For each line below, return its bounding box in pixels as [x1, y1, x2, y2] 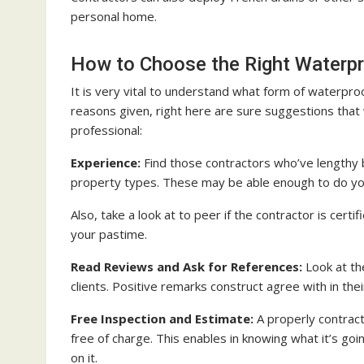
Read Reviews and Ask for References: [71, 258, 302, 275]
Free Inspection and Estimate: [71, 310, 253, 327]
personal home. [71, 8, 157, 24]
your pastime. [71, 226, 147, 242]
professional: [71, 122, 142, 138]
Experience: [71, 154, 141, 171]
